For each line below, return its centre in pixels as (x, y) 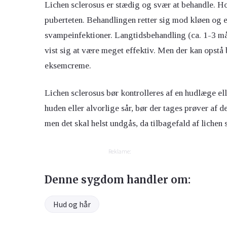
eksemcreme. (69, 66)
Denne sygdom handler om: (118, 180)
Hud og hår (72, 204)
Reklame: (120, 152)
